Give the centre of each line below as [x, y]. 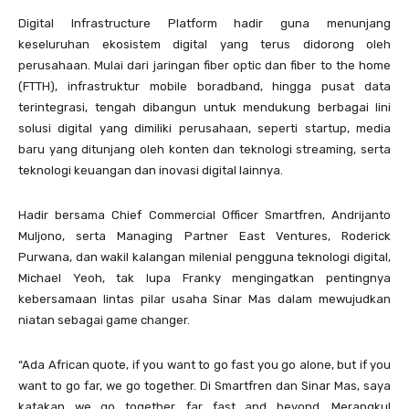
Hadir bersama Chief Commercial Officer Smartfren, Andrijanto [204, 215]
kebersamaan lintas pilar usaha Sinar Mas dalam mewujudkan [204, 299]
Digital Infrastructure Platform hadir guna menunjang [204, 23]
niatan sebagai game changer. [104, 320]
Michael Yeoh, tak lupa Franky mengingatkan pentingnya [204, 278]
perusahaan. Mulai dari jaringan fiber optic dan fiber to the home [204, 65]
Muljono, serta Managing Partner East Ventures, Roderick [204, 236]
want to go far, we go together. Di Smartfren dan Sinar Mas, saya [204, 386]
